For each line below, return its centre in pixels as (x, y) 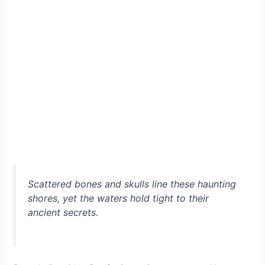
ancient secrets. (63, 212)
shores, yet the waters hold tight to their (119, 198)
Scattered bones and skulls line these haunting (132, 184)
